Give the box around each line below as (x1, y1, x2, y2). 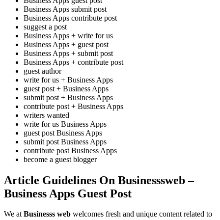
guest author (24, 66, 61, 75)
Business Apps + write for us (24, 31, 113, 40)
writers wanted (24, 110, 69, 119)
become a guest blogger (24, 155, 97, 164)
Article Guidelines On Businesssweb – (4, 173, 194, 187)
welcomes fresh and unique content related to (71, 210, 212, 219)
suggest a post (24, 22, 67, 31)
